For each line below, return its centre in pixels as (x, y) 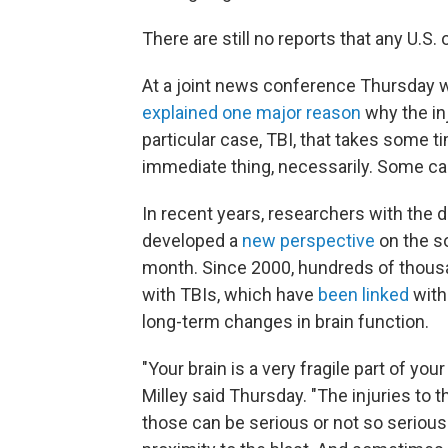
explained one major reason (251, 112)
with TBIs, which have (230, 294)
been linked (363, 294)
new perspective (308, 240)
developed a (192, 240)
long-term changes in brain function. (285, 321)
